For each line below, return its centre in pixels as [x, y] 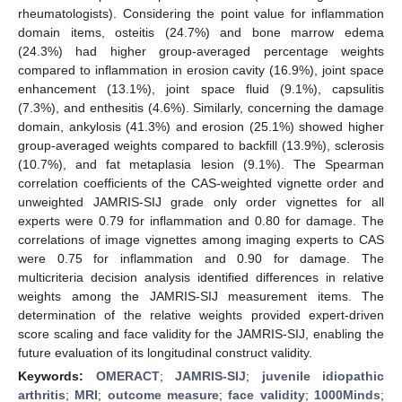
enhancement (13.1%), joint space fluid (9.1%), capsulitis [201, 88]
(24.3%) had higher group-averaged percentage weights [201, 51]
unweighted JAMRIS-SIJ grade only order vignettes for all [201, 201]
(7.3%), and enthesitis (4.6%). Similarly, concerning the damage [201, 107]
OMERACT [127, 376]
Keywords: [57, 376]
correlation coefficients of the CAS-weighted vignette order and [201, 183]
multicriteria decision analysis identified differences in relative [201, 277]
